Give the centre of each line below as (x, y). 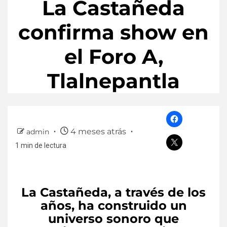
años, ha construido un (113, 206)
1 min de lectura (41, 146)
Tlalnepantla (113, 81)
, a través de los (157, 193)
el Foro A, (113, 57)
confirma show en (113, 32)
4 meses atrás (98, 132)
